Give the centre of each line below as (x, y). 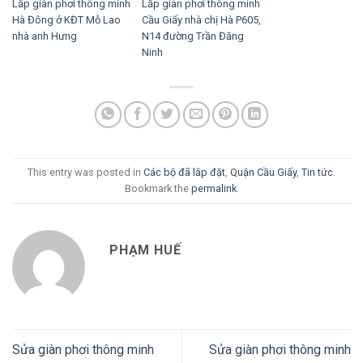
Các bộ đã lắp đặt (184, 172)
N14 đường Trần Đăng (193, 36)
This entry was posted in (85, 172)
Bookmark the (158, 188)
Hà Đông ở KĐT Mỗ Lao (66, 20)
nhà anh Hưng (45, 36)
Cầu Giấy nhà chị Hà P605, (201, 20)
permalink (214, 188)
